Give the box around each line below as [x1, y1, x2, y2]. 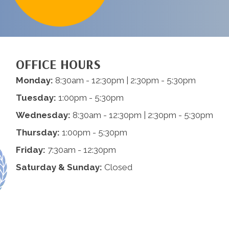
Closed [102, 162, 132, 172]
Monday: [15, 75, 53, 85]
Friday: [15, 145, 45, 155]
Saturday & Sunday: [15, 162, 102, 172]
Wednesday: [15, 110, 71, 120]
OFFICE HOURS [15, 56, 101, 73]
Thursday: [15, 127, 60, 138]
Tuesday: [15, 93, 56, 103]
